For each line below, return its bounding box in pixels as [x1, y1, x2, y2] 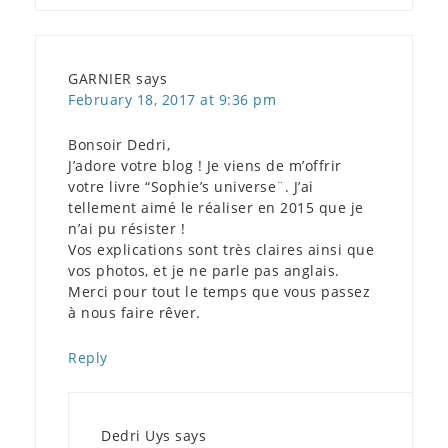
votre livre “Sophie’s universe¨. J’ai [68, 176, 314, 196]
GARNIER [68, 68, 132, 88]
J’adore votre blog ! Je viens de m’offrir [68, 155, 342, 175]
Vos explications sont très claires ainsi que [68, 239, 374, 259]
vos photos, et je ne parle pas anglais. [68, 260, 340, 280]
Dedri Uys [101, 425, 171, 445]
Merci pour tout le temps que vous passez [68, 281, 370, 301]
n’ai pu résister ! [68, 218, 185, 238]
